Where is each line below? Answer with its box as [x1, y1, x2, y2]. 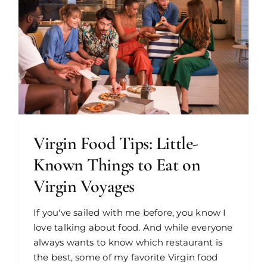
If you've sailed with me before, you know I [33, 206, 226, 218]
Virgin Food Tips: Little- [33, 132, 198, 154]
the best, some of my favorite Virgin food [33, 251, 218, 263]
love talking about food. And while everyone [33, 221, 233, 233]
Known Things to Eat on [33, 153, 201, 176]
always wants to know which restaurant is [33, 236, 223, 248]
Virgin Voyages [33, 175, 135, 197]
